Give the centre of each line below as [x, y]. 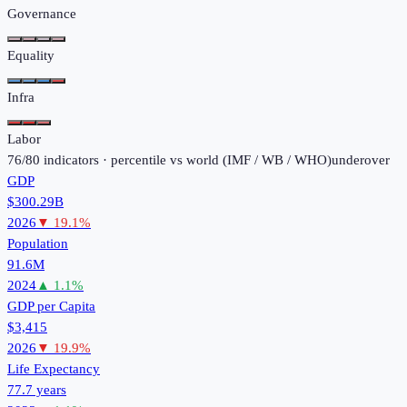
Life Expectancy [54, 368]
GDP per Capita [51, 306]
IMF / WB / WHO [277, 159]
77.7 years [37, 389]
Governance [42, 13]
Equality [31, 55]
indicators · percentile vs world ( [134, 159]
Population [38, 243]
